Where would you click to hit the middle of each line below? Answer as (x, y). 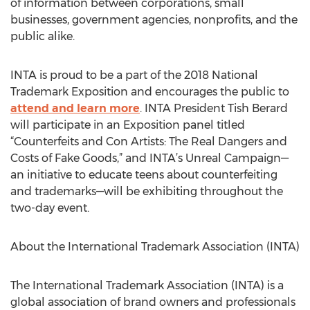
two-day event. (50, 208)
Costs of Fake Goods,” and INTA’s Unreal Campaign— (149, 158)
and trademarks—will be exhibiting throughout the (147, 191)
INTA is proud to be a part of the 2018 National (134, 75)
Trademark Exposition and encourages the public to (150, 92)
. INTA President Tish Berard (214, 108)
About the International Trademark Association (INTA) (155, 247)
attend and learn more (75, 108)
